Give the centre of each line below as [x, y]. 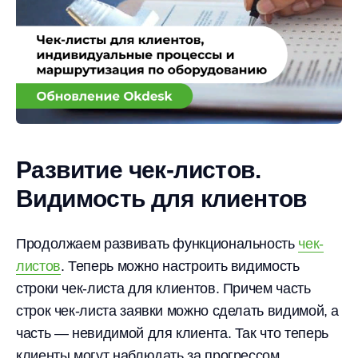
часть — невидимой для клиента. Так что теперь [172, 333]
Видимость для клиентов [161, 198]
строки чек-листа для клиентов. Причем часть [163, 288]
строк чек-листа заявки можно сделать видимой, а [178, 310]
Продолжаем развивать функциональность [157, 243]
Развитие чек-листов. [138, 169]
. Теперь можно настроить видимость [180, 266]
